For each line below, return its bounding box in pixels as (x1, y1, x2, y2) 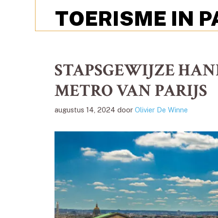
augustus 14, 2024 (54, 105, 115, 114)
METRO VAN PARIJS (54, 79, 207, 102)
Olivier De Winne (135, 105, 188, 114)
